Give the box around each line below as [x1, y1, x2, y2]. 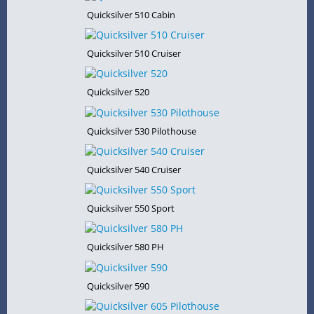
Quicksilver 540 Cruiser [86, 163, 181, 176]
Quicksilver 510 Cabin [86, 8, 175, 21]
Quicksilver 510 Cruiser [86, 47, 181, 60]
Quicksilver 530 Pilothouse [86, 124, 196, 137]
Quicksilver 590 [86, 279, 149, 292]
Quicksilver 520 [86, 86, 149, 99]
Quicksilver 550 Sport [86, 202, 175, 215]
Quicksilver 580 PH [86, 240, 164, 254]
